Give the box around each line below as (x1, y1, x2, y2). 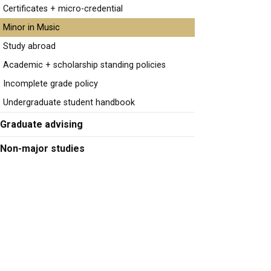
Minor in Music (3, 22, 60, 33)
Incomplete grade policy (3, 78, 98, 89)
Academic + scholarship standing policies (3, 59, 166, 70)
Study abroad (3, 41, 56, 51)
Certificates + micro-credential (3, 3, 123, 14)
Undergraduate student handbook (3, 97, 135, 108)
